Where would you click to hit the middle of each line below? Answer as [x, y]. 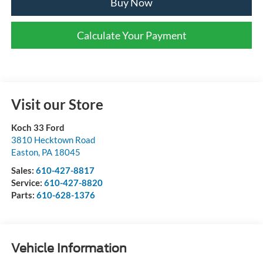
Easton [24, 152]
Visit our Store [57, 104]
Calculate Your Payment [131, 35]
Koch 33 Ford [38, 127]
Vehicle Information [69, 249]
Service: [27, 182]
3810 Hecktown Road [53, 139]
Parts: [23, 195]
